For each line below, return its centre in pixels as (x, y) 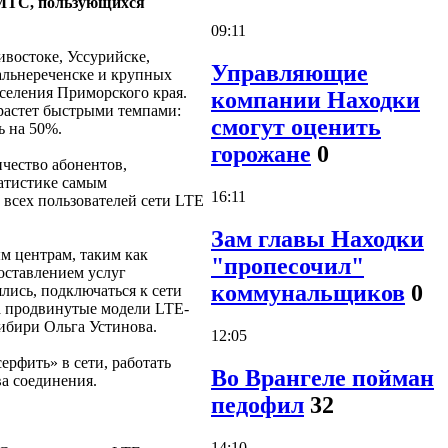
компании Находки (315, 99)
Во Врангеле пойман (322, 377)
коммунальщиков (308, 292)
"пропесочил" (287, 265)
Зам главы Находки (317, 238)
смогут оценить (296, 126)
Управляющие (289, 72)
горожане (261, 153)
